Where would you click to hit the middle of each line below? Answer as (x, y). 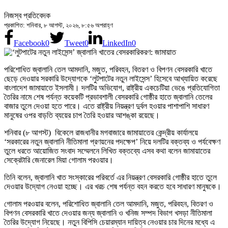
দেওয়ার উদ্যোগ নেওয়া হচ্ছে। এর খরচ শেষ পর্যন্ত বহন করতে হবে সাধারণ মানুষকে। (113, 186)
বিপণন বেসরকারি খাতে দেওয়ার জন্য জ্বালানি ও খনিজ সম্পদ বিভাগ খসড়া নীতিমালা (108, 213)
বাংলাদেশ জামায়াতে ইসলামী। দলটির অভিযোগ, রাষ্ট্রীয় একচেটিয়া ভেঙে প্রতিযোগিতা (112, 88)
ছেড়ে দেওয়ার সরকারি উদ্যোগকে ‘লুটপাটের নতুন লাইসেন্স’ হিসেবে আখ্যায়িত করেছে (111, 78)
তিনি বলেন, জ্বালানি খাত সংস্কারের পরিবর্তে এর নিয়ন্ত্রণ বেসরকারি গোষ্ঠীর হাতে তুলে (110, 177)
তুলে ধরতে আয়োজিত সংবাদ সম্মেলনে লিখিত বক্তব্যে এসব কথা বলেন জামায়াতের (107, 151)
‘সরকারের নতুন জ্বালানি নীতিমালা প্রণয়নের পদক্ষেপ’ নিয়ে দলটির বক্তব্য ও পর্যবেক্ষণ (112, 141)
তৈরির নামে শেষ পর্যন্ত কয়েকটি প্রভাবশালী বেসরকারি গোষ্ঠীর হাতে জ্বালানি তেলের (108, 97)
